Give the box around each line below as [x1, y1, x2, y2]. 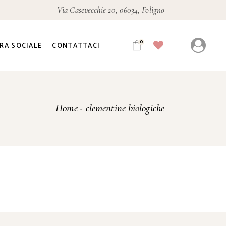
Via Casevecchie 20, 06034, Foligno [57, 5, 164, 15]
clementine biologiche [85, 102, 164, 115]
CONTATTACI [52, 40, 100, 51]
